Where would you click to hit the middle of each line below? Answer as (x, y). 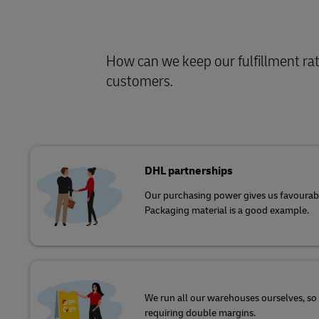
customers (138, 82)
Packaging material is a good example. (227, 211)
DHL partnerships (189, 171)
